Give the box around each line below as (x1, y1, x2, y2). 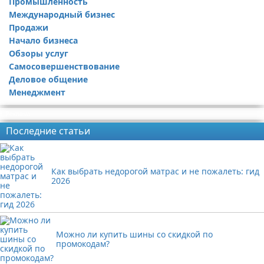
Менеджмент (9, 87, 65, 98)
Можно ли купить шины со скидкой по (56, 229, 213, 240)
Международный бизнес (9, 9, 115, 20)
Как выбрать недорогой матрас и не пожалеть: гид (51, 166, 260, 177)
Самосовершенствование (9, 61, 120, 72)
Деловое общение (9, 74, 88, 85)
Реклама (6, 110, 31, 118)
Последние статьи (6, 124, 90, 137)
